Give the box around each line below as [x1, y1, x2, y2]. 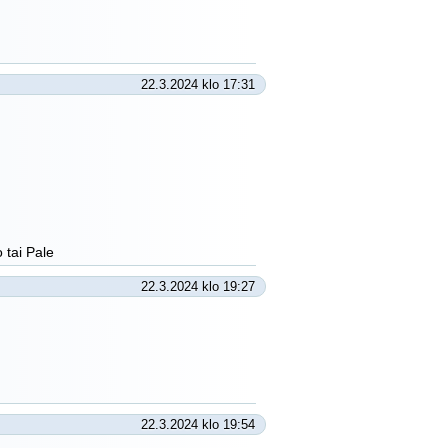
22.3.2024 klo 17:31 [141, 77, 255, 92]
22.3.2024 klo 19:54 [141, 417, 255, 432]
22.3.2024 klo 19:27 [141, 279, 255, 294]
